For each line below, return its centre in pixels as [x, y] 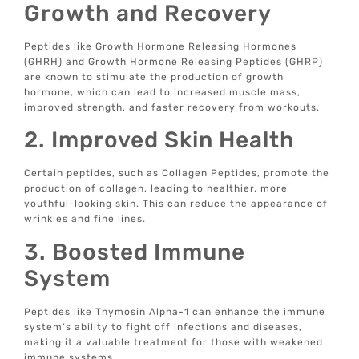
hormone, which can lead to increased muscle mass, [163, 92]
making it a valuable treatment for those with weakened [174, 342]
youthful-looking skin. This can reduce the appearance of [176, 204]
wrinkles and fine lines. [85, 219]
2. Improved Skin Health [160, 140]
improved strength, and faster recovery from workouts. [172, 107]
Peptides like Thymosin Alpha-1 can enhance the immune [175, 311]
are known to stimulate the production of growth [154, 77]
